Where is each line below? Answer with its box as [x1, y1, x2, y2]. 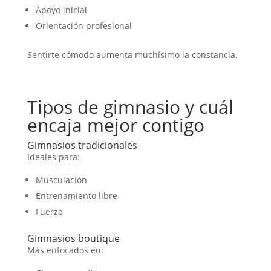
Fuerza [35, 205, 63, 217]
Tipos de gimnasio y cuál [27, 94, 233, 119]
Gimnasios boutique [27, 231, 120, 245]
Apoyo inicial [35, 4, 87, 16]
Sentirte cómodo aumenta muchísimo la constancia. [27, 48, 238, 60]
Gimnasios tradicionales [27, 138, 137, 152]
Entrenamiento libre [35, 189, 117, 201]
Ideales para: [27, 151, 80, 163]
